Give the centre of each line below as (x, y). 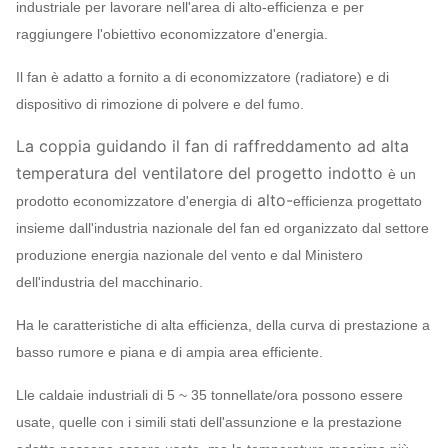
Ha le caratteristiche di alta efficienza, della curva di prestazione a (223, 325)
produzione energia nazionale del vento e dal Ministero (189, 255)
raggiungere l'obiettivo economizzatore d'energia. (172, 34)
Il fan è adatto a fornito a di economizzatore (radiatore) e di (202, 77)
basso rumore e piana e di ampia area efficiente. (169, 352)
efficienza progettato (357, 201)
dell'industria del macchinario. (109, 282)
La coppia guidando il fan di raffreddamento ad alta (212, 146)
